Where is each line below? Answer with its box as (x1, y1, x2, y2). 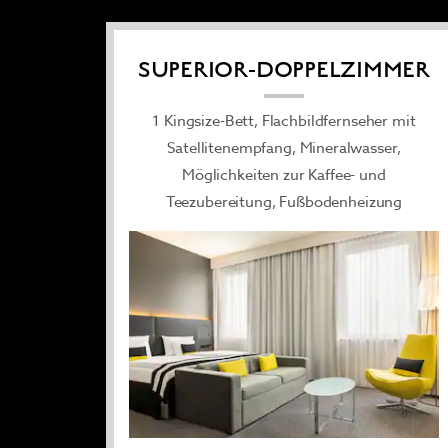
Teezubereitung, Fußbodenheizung (165, 190, 403, 213)
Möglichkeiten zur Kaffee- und (182, 163, 386, 186)
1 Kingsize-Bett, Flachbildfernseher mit (152, 109, 416, 132)
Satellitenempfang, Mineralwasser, (167, 136, 401, 159)
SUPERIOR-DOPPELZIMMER (137, 55, 430, 84)
